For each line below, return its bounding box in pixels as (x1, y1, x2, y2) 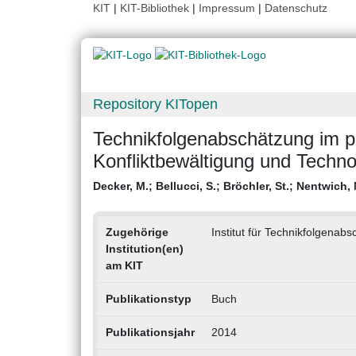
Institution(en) (105, 242, 184, 256)
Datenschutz (265, 2, 327, 14)
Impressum (199, 2, 255, 14)
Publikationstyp (105, 292, 192, 306)
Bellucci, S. (156, 180, 216, 193)
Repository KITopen (93, 96, 218, 113)
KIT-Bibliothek (120, 2, 192, 14)
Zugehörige (105, 226, 168, 239)
